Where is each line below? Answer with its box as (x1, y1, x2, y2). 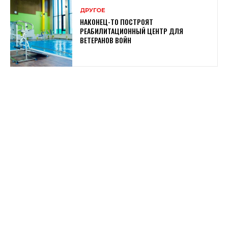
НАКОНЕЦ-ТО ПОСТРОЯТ (80, 16, 154, 27)
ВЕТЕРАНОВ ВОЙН (80, 35, 132, 46)
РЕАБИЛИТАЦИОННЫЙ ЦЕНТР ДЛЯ (80, 25, 184, 37)
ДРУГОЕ (80, 7, 106, 14)
